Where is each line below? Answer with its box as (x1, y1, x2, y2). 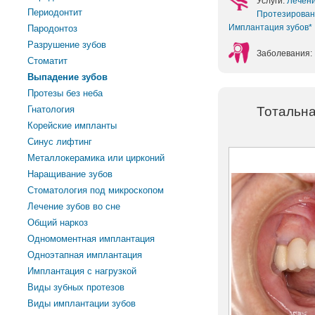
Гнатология (27, 104, 75, 115)
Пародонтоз (27, 23, 78, 34)
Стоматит (27, 56, 68, 66)
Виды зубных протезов (27, 282, 125, 292)
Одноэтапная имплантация (27, 250, 143, 260)
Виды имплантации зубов (27, 298, 136, 309)
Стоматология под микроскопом (27, 185, 165, 195)
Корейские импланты (27, 120, 117, 131)
